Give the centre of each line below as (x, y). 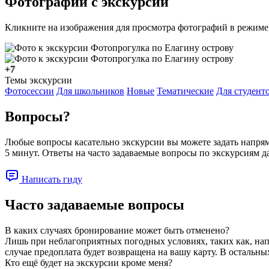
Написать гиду (51, 179)
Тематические (185, 91)
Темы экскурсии (38, 80)
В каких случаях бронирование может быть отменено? (117, 230)
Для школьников (90, 91)
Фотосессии (29, 91)
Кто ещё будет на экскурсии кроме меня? (89, 262)
